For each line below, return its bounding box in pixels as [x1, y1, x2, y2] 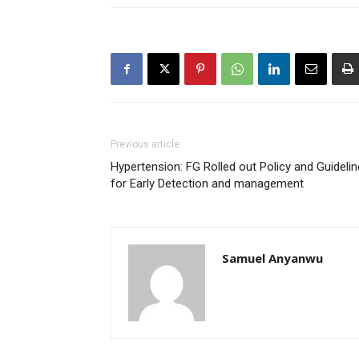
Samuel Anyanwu [222, 250, 323, 266]
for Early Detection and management [111, 176, 304, 191]
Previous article [111, 139, 179, 150]
